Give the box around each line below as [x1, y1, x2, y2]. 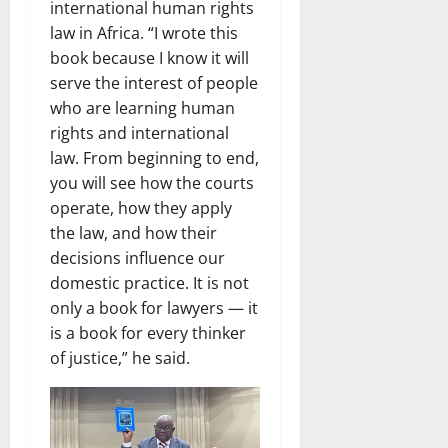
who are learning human [50, 97, 235, 120]
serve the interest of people [50, 72, 258, 95]
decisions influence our [50, 247, 225, 270]
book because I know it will [50, 47, 249, 70]
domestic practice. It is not [50, 272, 249, 295]
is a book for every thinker [50, 322, 246, 345]
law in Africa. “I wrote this [50, 22, 238, 45]
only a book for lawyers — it [50, 297, 258, 320]
